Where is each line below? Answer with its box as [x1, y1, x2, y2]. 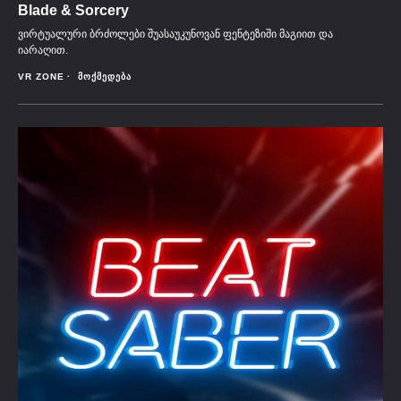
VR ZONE [18, 72, 64, 81]
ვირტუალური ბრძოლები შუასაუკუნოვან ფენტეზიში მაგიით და [18, 28, 333, 40]
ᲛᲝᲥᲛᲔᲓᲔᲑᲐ [78, 72, 132, 81]
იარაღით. [18, 44, 68, 56]
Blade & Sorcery [18, 3, 129, 18]
